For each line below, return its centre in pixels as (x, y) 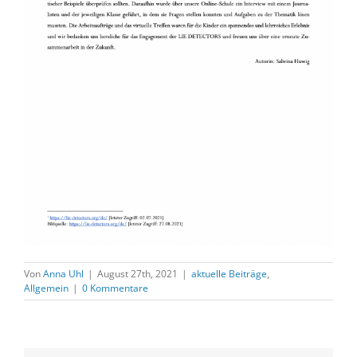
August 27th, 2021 (137, 273)
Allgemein (46, 288)
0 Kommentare (115, 288)
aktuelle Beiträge (229, 273)
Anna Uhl (63, 273)
